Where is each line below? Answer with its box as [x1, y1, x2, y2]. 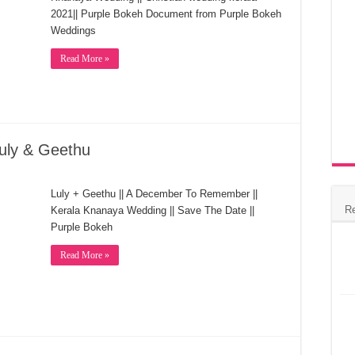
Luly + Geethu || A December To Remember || [51, 188, 258, 200]
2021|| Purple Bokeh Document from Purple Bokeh [51, 8, 281, 20]
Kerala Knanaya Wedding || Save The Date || [51, 204, 254, 216]
